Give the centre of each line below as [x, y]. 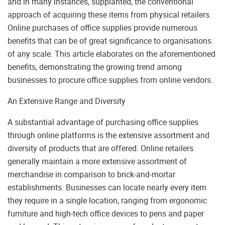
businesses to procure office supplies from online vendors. [110, 80]
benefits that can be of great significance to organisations [109, 41]
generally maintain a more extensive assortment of [97, 161]
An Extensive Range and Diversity [67, 101]
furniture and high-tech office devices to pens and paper [106, 214]
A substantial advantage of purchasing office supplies [103, 122]
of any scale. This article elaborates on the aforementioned [111, 54]
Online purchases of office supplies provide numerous [102, 28]
